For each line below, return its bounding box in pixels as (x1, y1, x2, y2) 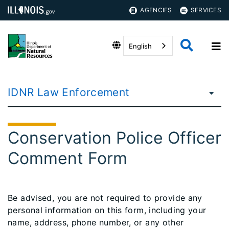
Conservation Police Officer (8, 128, 221, 148)
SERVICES (190, 6, 221, 14)
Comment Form (8, 148, 127, 168)
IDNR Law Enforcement (8, 86, 130, 99)
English (129, 41, 152, 50)
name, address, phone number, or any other (8, 217, 184, 227)
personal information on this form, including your (8, 205, 207, 215)
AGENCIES (140, 6, 172, 14)
